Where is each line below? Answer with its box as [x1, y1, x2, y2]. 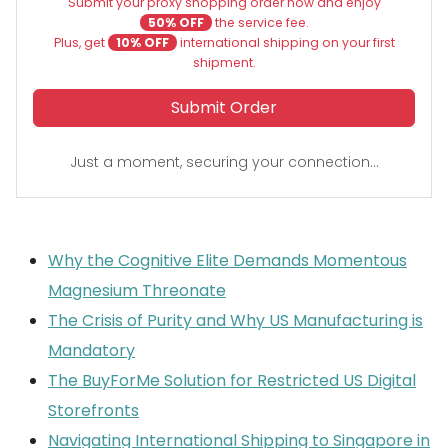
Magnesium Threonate [48, 279, 226, 302]
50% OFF [147, 14, 204, 31]
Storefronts [48, 399, 139, 422]
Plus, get [53, 34, 108, 51]
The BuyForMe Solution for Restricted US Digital [48, 369, 416, 392]
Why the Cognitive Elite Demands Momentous [48, 249, 407, 272]
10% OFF [115, 34, 169, 51]
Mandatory [48, 339, 135, 362]
